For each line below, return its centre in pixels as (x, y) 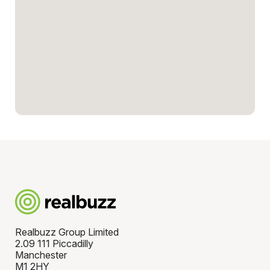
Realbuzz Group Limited (67, 232)
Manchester (41, 255)
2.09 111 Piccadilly (54, 243)
